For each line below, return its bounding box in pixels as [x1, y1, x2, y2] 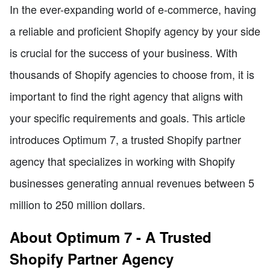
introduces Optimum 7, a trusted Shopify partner [10, 131, 241, 147]
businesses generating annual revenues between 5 [10, 174, 254, 190]
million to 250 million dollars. [10, 196, 145, 212]
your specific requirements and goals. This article [10, 109, 245, 125]
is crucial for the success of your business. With [10, 44, 237, 60]
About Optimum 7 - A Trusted [10, 226, 212, 247]
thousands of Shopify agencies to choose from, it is [10, 66, 254, 82]
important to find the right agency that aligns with [10, 87, 243, 104]
